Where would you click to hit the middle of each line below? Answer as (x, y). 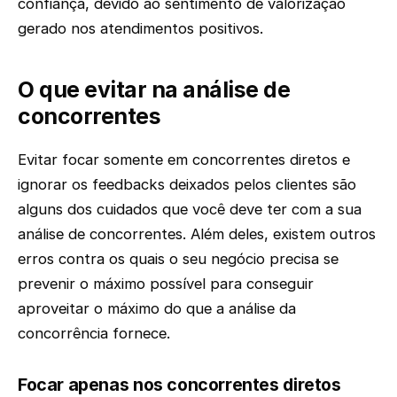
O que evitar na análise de (154, 89)
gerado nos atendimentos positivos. (140, 28)
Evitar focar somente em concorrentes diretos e (184, 160)
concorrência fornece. (94, 334)
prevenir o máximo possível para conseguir (166, 284)
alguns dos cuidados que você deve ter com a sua (190, 210)
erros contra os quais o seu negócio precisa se (178, 259)
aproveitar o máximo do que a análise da (157, 309)
